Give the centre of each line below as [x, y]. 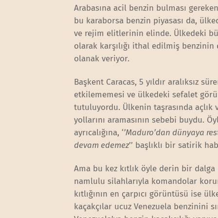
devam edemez [102, 145]
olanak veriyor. [104, 59]
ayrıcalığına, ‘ [99, 133]
